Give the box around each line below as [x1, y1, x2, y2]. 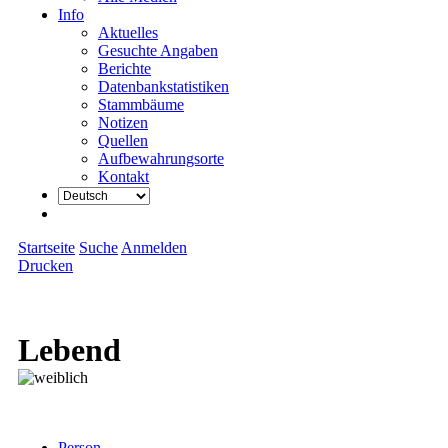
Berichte [98, 60, 151, 77]
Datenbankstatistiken [98, 78, 229, 95]
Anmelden [121, 239, 187, 256]
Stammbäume [98, 96, 184, 113]
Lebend [18, 332, 121, 369]
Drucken [18, 257, 73, 274]
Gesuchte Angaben [98, 42, 218, 59]
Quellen [98, 132, 148, 149]
